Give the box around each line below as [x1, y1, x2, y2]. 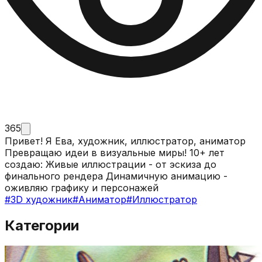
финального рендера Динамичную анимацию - [5, 170, 227, 182]
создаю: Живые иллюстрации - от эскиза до [5, 158, 216, 170]
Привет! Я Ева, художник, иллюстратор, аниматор [5, 135, 246, 147]
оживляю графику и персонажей [5, 181, 158, 194]
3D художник [11, 193, 73, 205]
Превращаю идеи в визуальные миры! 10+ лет [5, 146, 189, 158]
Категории [5, 216, 79, 234]
